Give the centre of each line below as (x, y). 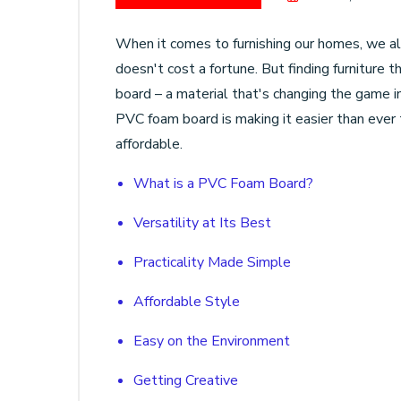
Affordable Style (187, 302)
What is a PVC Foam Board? (223, 183)
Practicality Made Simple (212, 262)
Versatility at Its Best (202, 223)
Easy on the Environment (212, 341)
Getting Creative (186, 380)
